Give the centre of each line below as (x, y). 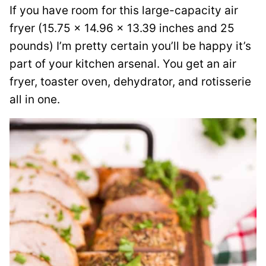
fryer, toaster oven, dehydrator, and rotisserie (130, 82)
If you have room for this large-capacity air (124, 10)
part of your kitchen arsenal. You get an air (123, 64)
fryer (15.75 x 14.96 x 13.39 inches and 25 (122, 28)
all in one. (35, 99)
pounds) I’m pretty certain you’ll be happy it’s (130, 46)
